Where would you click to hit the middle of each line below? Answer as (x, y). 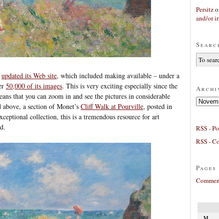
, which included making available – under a (118, 75)
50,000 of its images (34, 86)
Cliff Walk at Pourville (112, 106)
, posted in (158, 106)
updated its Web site (29, 75)
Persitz (205, 9)
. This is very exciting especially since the (120, 86)
